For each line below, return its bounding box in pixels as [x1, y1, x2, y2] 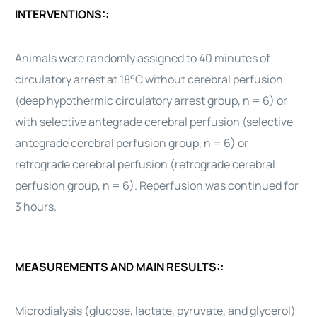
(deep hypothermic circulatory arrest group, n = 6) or [15, 93, 288, 108]
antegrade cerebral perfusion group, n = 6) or [15, 135, 249, 151]
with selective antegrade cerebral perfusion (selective [15, 114, 294, 129]
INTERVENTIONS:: [15, 6, 110, 22]
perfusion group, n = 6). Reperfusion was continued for [15, 178, 299, 193]
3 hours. [15, 199, 57, 214]
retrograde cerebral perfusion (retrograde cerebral [15, 156, 276, 172]
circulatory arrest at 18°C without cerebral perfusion [15, 71, 284, 87]
